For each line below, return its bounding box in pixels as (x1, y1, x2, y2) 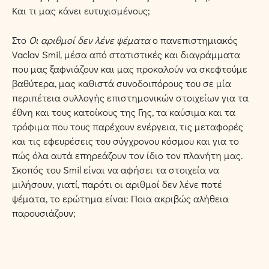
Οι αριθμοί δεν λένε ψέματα (29, 33, 150, 46)
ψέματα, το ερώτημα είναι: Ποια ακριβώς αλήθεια (12, 192, 229, 205)
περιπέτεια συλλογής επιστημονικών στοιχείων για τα (12, 91, 249, 104)
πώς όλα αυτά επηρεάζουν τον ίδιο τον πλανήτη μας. (12, 148, 243, 162)
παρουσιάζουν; (12, 206, 76, 219)
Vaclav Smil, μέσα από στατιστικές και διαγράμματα (12, 47, 240, 61)
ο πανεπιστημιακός (150, 33, 238, 46)
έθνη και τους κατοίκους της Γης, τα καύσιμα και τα (12, 105, 235, 118)
